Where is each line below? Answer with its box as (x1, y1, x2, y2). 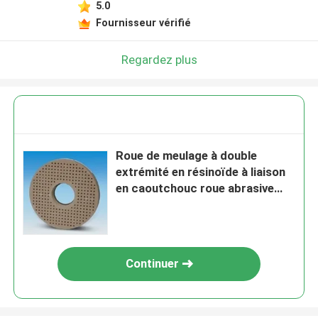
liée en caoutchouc (116, 197, 219, 212)
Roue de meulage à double (116, 148, 258, 163)
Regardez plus (121, 52, 197, 67)
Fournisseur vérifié (95, 16, 191, 28)
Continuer (125, 256, 179, 271)
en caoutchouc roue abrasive (116, 181, 275, 196)
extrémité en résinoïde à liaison (116, 165, 286, 180)
